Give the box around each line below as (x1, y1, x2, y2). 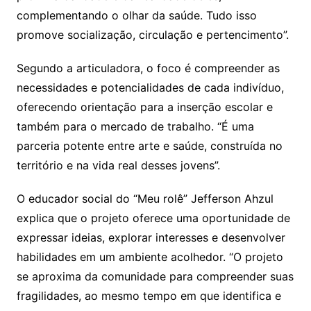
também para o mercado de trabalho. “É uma (16, 119, 254, 134)
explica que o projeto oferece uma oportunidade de (16, 211, 290, 226)
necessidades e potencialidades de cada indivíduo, (16, 81, 284, 95)
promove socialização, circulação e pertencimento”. (16, 28, 289, 42)
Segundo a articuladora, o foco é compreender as (16, 61, 280, 76)
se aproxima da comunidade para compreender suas (16, 269, 294, 284)
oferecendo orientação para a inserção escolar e (16, 100, 273, 115)
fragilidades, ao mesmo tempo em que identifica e (16, 289, 281, 303)
